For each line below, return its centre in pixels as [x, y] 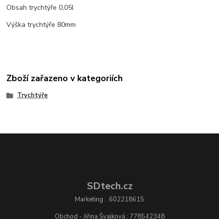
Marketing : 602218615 [109, 200]
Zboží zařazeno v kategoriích [65, 78]
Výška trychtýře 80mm [41, 25]
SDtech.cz [109, 186]
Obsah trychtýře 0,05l [40, 8]
